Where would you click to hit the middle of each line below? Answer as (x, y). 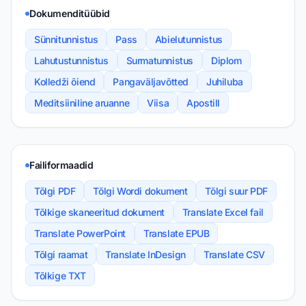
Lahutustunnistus (71, 61)
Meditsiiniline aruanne (82, 103)
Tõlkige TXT (60, 276)
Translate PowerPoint (80, 234)
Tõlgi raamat (61, 255)
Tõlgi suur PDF (236, 191)
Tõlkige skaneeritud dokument (99, 212)
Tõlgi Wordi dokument (140, 191)
